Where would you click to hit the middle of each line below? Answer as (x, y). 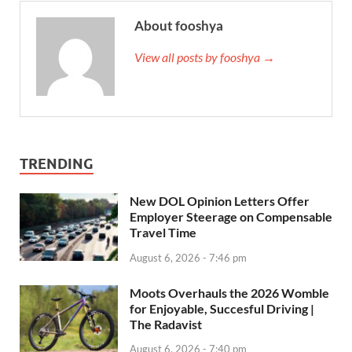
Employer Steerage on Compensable (231, 216)
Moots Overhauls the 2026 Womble (229, 292)
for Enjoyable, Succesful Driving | (222, 308)
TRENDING (57, 163)
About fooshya (179, 25)
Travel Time (163, 232)
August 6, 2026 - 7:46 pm (188, 257)
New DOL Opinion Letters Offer (220, 200)
